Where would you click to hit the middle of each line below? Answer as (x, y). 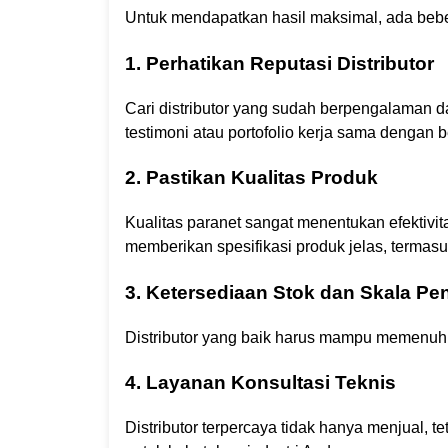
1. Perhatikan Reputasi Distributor (279, 63)
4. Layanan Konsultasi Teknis (260, 383)
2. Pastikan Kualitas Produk (251, 178)
